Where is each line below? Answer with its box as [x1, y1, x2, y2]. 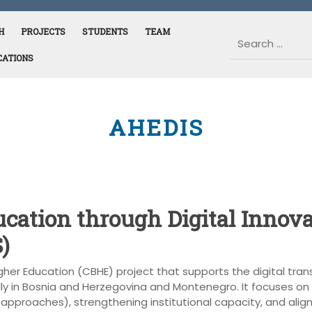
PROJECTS [21, 26, 65, 37]
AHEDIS [108, 112, 204, 142]
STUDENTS [82, 26, 128, 37]
